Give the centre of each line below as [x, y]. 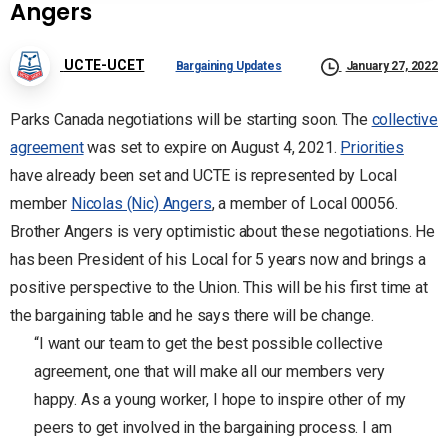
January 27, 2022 [392, 66]
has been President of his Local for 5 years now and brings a [218, 259]
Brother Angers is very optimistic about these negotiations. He [223, 231]
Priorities [372, 147]
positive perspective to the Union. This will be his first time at [219, 287]
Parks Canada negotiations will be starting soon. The [191, 119]
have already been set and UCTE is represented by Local [203, 175]
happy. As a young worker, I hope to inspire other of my [220, 399]
